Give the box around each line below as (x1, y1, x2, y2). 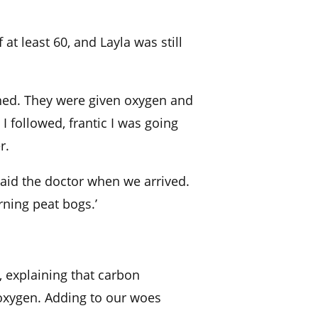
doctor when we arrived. (45, 172, 190, 190)
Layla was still (100, 33, 182, 51)
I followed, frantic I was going (4, 114, 178, 132)
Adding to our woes (45, 289, 161, 307)
